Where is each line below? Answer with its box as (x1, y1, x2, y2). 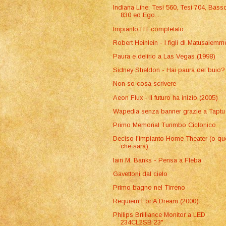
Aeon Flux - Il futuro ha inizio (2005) (113, 93, 218, 101)
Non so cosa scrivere (113, 80, 177, 88)
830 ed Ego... (121, 11, 160, 19)
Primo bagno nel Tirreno (113, 184, 186, 191)
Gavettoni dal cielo (113, 169, 168, 178)
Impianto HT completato (113, 25, 184, 33)
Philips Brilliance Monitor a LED (113, 211, 206, 219)
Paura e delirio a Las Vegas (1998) (113, 52, 216, 61)
